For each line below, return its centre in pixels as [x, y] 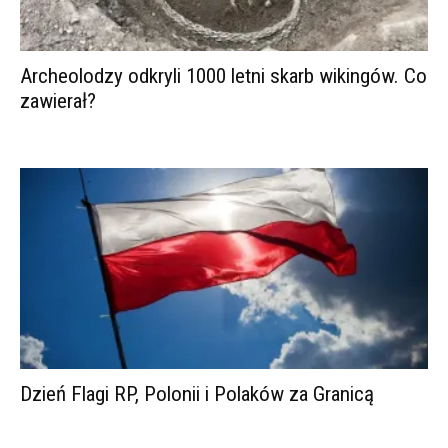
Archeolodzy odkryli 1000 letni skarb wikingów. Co [223, 75]
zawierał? [58, 100]
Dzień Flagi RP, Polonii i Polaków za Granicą [197, 394]
